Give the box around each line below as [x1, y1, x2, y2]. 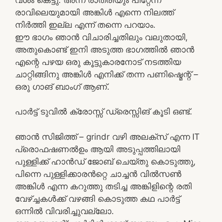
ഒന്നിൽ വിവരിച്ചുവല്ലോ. [15, 206, 114, 216]
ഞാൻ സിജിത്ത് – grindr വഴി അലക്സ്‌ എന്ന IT [15, 131, 200, 142]
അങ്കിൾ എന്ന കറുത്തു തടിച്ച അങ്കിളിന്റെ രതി [15, 181, 192, 191]
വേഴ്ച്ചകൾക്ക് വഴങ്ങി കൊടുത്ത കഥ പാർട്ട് [15, 193, 180, 204]
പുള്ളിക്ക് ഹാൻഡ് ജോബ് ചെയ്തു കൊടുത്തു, [15, 156, 196, 166]
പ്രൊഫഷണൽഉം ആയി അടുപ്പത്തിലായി [15, 144, 180, 154]
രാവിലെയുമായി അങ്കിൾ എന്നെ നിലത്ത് [15, 7, 174, 17]
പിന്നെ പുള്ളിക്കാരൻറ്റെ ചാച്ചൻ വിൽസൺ [15, 168, 181, 179]
